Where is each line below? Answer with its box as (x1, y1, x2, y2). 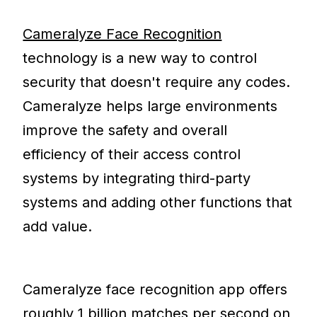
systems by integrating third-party (23, 169, 251, 187)
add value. (23, 217, 93, 235)
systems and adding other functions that (23, 193, 293, 211)
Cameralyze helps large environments (23, 97, 278, 115)
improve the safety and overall (23, 121, 228, 139)
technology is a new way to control (23, 49, 258, 67)
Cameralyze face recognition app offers (23, 280, 288, 298)
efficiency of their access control (23, 145, 241, 163)
